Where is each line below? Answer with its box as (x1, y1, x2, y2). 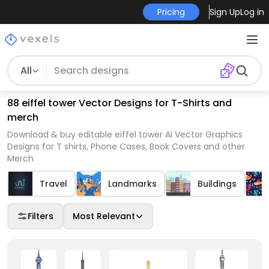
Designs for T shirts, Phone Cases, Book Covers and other (7, 141, 245, 153)
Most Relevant (73, 210, 135, 222)
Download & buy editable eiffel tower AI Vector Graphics (7, 128, 243, 141)
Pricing (157, 6, 185, 18)
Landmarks (108, 178, 157, 190)
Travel (40, 178, 67, 190)
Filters (28, 210, 53, 222)
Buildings (198, 178, 237, 190)
